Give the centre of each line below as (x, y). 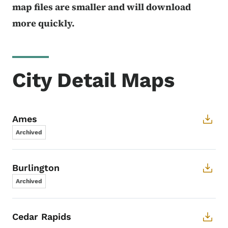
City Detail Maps (93, 80)
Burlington (36, 167)
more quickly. (44, 23)
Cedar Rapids (42, 216)
